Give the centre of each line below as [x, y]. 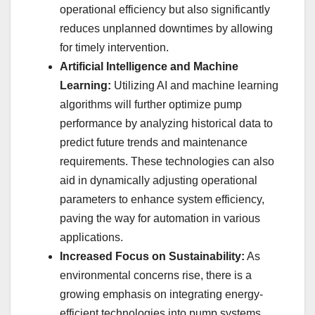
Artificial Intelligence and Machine [149, 66]
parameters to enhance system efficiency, [162, 199]
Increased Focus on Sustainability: [152, 256]
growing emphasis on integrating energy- [161, 294]
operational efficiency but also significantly [165, 9]
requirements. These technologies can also [167, 161]
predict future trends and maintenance [154, 142]
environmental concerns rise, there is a [156, 275]
